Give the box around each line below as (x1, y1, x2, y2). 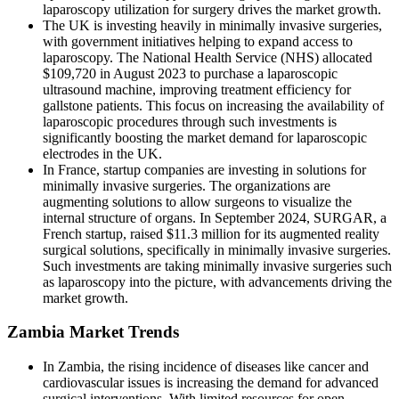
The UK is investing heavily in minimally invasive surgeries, (43, 17, 382, 33)
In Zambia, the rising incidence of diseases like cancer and (43, 359, 369, 375)
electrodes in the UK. (43, 145, 162, 161)
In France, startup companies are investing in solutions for (43, 161, 366, 177)
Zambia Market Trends (7, 322, 179, 342)
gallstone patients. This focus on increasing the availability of (43, 97, 384, 113)
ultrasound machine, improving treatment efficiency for (43, 81, 351, 97)
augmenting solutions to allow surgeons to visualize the (43, 193, 352, 209)
